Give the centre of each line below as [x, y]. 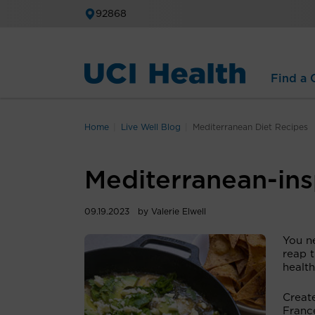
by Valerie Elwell [172, 212]
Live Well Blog [151, 127]
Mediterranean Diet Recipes [250, 127]
